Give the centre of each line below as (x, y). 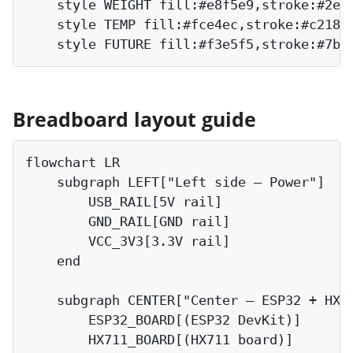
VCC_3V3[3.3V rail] (128, 242)
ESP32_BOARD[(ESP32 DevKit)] (163, 320)
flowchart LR (72, 163)
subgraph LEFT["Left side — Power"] (175, 182)
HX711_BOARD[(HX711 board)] (159, 340)
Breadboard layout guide (134, 119)
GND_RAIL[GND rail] (128, 222)
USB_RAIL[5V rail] (124, 202)
